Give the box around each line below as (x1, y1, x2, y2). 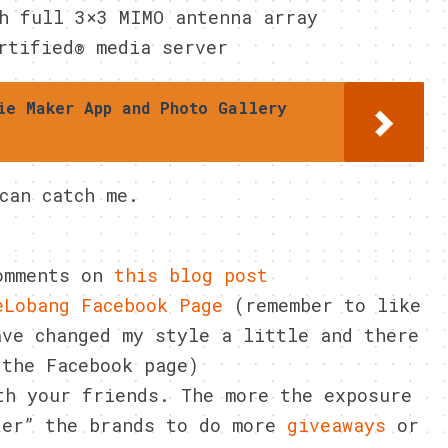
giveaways (287, 413, 386, 437)
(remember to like (223, 293, 421, 317)
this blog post (114, 263, 268, 287)
